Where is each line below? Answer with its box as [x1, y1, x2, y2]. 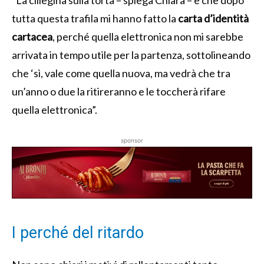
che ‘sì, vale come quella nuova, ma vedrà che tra [12, 66, 230, 80]
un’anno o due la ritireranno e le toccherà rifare [12, 84, 226, 98]
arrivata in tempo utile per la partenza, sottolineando [12, 48, 250, 61]
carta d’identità [178, 11, 249, 25]
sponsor [121, 136, 143, 144]
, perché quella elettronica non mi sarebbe [52, 29, 243, 43]
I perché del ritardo [12, 223, 144, 242]
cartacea [12, 29, 52, 43]
